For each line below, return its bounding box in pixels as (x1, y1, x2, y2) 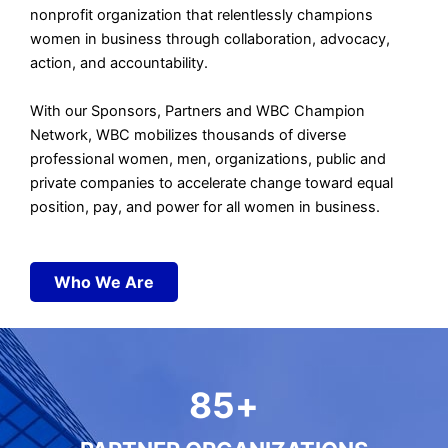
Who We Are (54, 271, 154, 292)
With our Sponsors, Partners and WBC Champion (30, 101, 365, 120)
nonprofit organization (30, 6, 186, 25)
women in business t (30, 30, 171, 49)
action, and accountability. (30, 54, 216, 73)
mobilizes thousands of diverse (130, 125, 346, 144)
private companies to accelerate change (30, 173, 305, 192)
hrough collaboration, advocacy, (171, 30, 390, 49)
